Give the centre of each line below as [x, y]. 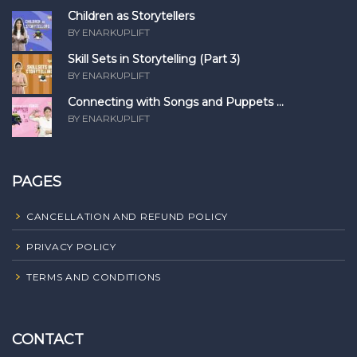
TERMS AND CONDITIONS [94, 277]
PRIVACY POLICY [71, 246]
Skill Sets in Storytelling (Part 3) [154, 59]
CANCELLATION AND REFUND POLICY [127, 216]
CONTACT [48, 339]
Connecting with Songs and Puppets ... [176, 102]
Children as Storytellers [131, 16]
